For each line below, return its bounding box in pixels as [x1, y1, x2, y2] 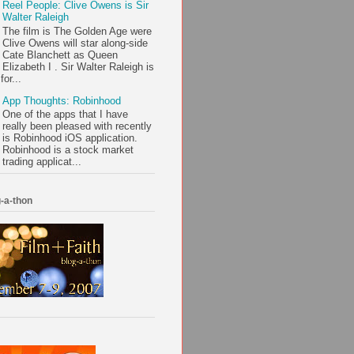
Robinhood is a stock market [2, 144, 134, 156]
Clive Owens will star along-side [2, 36, 149, 49]
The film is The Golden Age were [2, 24, 153, 37]
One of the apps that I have [2, 108, 129, 121]
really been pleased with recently [2, 120, 153, 133]
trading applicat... [2, 156, 82, 168]
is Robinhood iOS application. [2, 132, 138, 145]
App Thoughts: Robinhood [2, 94, 122, 107]
